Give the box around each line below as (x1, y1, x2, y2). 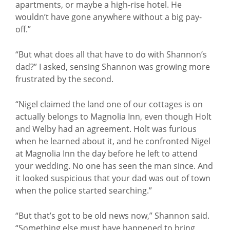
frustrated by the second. (15, 73, 113, 85)
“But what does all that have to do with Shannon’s (15, 49, 207, 60)
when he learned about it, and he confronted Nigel (15, 136, 210, 147)
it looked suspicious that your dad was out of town (15, 172, 210, 184)
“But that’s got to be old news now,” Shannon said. (15, 210, 209, 221)
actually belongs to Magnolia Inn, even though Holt (15, 111, 212, 122)
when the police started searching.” (15, 185, 152, 196)
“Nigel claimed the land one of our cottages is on (15, 99, 203, 110)
